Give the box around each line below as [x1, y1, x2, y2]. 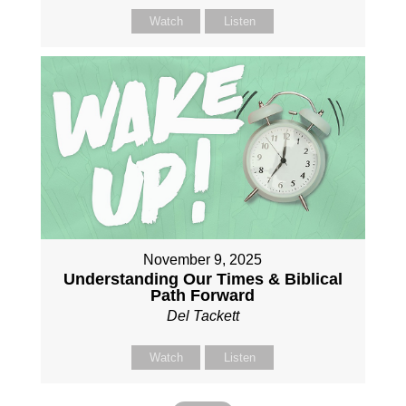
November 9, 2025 [143, 251, 263, 267]
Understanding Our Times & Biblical [63, 269, 343, 288]
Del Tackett [166, 307, 239, 324]
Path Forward [150, 285, 256, 304]
